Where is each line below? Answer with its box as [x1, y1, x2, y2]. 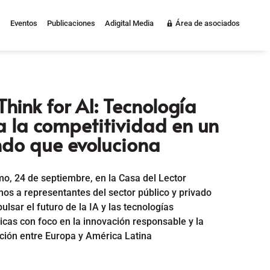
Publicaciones [47, 19, 96, 28]
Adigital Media [105, 19, 154, 28]
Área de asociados [175, 19, 240, 28]
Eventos [10, 19, 38, 28]
